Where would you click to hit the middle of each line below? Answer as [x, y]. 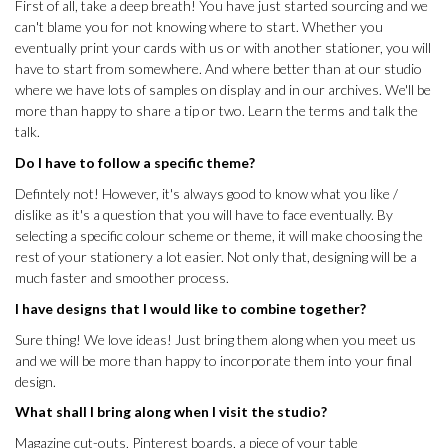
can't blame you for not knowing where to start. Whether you [199, 27]
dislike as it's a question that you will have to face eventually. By [204, 214]
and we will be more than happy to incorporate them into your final [213, 360]
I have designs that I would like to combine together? [190, 308]
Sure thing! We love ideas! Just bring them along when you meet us [215, 339]
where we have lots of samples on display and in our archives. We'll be [223, 90]
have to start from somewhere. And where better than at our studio [218, 69]
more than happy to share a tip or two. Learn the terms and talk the [216, 111]
